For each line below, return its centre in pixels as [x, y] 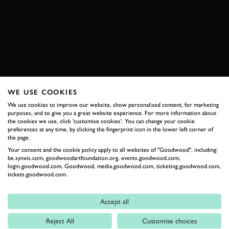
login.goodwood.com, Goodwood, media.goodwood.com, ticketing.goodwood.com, [114, 166]
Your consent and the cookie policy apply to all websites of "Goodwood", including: [113, 150]
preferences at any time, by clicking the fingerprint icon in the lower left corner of [110, 129]
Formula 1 [26, 208]
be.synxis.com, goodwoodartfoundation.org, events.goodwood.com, [94, 158]
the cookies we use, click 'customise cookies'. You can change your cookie [101, 121]
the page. [19, 137]
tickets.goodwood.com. [38, 174]
